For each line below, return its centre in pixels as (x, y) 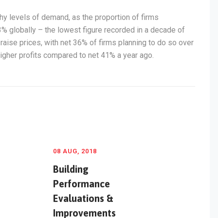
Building (71, 169)
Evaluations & (83, 199)
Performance (81, 184)
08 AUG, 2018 (75, 151)
